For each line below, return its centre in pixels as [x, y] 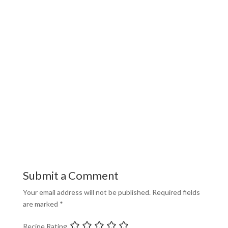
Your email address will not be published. [87, 192]
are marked [41, 204]
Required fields [176, 192]
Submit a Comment [70, 175]
